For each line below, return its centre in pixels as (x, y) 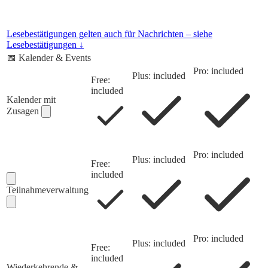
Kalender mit (31, 100)
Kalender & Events (55, 58)
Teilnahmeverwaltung (48, 190)
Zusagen (24, 111)
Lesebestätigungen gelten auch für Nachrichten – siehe (109, 34)
